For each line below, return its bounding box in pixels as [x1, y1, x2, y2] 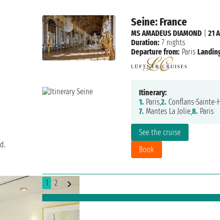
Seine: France [131, 15, 187, 29]
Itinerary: [138, 88, 167, 98]
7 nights [159, 38, 185, 48]
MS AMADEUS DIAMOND [131, 28, 202, 38]
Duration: [131, 38, 160, 48]
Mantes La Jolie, [143, 107, 192, 116]
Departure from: [131, 47, 180, 57]
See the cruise [138, 128, 181, 137]
